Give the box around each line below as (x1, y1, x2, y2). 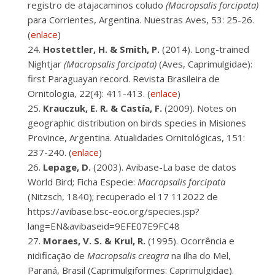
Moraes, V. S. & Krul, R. (43, 234, 145, 247)
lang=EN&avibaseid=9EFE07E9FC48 (28, 220, 180, 232)
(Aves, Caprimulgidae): (157, 58, 252, 70)
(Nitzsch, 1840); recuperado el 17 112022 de (28, 190, 218, 203)
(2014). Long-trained (160, 43, 249, 55)
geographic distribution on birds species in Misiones (28, 117, 246, 129)
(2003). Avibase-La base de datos (91, 161, 236, 173)
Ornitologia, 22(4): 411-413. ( (28, 87, 150, 99)
